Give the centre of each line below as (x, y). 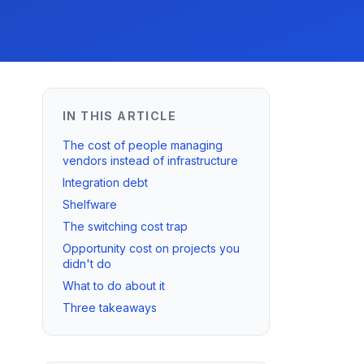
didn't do (87, 264)
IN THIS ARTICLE (119, 116)
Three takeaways (110, 308)
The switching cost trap (125, 226)
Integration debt (105, 182)
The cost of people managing (143, 145)
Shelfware (90, 204)
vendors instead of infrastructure (150, 160)
